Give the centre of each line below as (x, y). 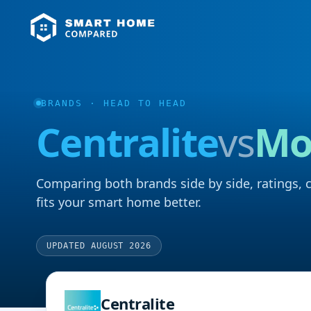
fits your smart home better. (119, 202)
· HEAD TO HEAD (135, 103)
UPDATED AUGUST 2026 (99, 246)
